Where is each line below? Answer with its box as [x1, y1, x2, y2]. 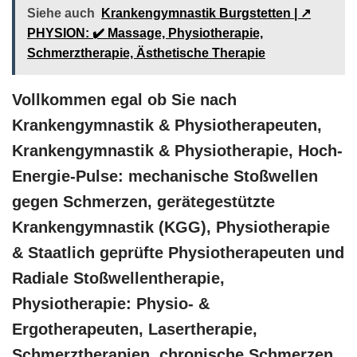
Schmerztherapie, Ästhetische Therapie [27, 46, 265, 60]
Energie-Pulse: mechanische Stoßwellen [12, 167, 318, 185]
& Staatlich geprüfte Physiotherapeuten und [12, 244, 344, 261]
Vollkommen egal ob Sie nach [12, 91, 237, 108]
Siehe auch [27, 6, 95, 20]
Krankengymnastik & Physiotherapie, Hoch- [12, 142, 343, 159]
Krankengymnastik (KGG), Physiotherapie [12, 218, 330, 236]
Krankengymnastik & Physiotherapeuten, [12, 116, 322, 134]
